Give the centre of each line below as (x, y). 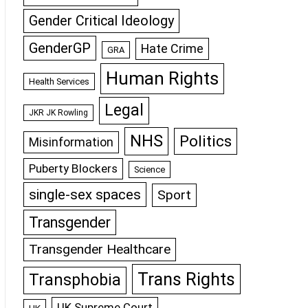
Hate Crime (172, 48)
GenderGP (60, 48)
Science (150, 169)
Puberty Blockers (73, 168)
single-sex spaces (85, 195)
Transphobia (75, 280)
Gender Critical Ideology (101, 21)
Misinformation (71, 142)
